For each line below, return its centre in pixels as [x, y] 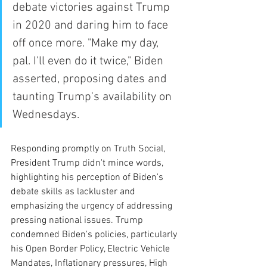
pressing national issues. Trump [78, 220]
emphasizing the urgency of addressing [93, 206]
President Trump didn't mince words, [88, 163]
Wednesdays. [46, 115]
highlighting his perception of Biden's [88, 177]
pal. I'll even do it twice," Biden [89, 61]
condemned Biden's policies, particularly [95, 235]
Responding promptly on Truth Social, [89, 149]
